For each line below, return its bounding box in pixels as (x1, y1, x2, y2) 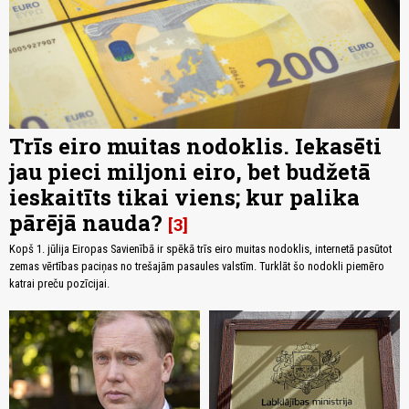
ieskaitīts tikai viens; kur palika (9, 183, 360, 213)
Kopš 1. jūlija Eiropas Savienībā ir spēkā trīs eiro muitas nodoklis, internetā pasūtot (9, 242, 392, 257)
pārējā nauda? (9, 208, 163, 238)
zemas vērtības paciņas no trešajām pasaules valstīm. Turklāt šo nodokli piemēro (9, 259, 384, 274)
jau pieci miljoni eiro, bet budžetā (9, 157, 371, 187)
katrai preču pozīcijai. (9, 277, 110, 291)
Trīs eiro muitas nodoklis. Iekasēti (9, 131, 382, 162)
